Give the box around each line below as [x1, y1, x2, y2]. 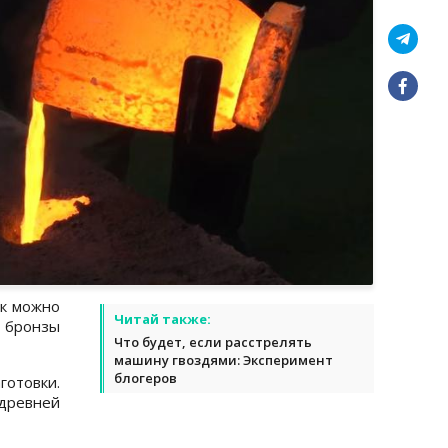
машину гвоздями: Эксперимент [114, 350, 333, 369]
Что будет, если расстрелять [114, 332, 312, 351]
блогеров [114, 368, 177, 387]
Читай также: [114, 309, 211, 328]
